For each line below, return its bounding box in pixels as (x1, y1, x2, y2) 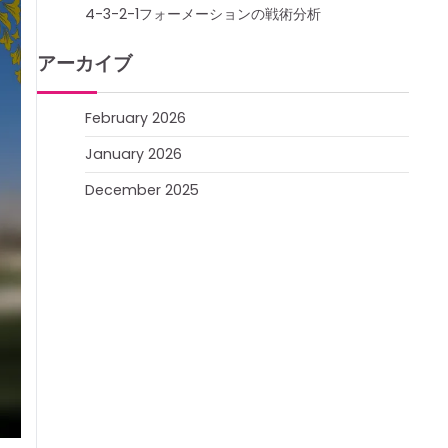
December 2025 (85, 180, 199, 200)
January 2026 (85, 144, 182, 164)
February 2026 (85, 108, 186, 128)
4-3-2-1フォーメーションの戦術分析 (85, 4, 321, 24)
